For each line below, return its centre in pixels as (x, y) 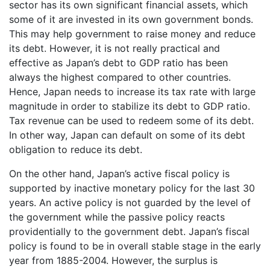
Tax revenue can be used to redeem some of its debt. (131, 121)
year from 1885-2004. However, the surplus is (113, 261)
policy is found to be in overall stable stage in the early (135, 246)
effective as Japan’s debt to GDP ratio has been (118, 63)
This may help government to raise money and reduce (132, 34)
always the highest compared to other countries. (120, 77)
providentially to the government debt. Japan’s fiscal (129, 232)
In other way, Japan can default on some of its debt (127, 135)
